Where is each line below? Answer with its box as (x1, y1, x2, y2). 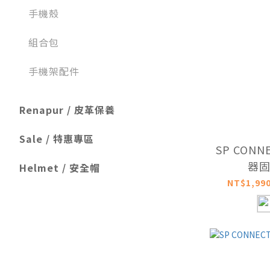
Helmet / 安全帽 (19, 160, 100, 175)
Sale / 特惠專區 (19, 131, 94, 146)
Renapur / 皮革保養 (19, 102, 115, 118)
